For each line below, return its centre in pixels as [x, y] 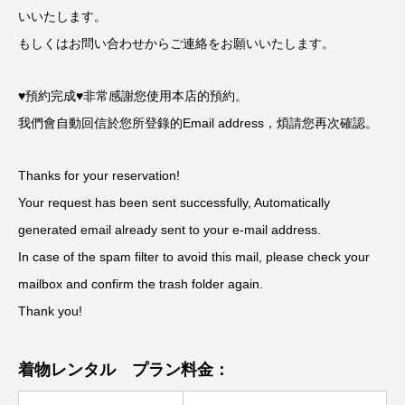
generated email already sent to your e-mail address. [170, 230]
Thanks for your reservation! [99, 175]
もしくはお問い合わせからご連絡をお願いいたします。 [176, 43]
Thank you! [50, 311]
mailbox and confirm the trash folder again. [141, 284]
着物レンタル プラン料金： [124, 370]
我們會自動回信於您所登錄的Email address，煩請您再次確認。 [198, 123]
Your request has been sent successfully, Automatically [174, 202]
